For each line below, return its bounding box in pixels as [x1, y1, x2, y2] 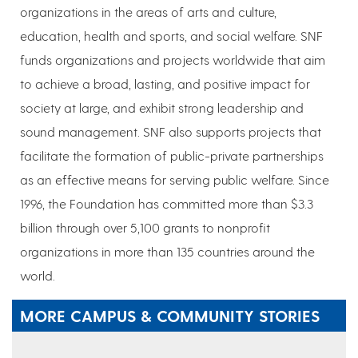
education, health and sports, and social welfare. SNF [20, 28, 323, 44]
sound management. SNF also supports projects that [20, 124, 321, 140]
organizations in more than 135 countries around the [20, 244, 315, 260]
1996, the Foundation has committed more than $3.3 [20, 196, 313, 212]
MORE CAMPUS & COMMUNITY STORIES [20, 306, 320, 326]
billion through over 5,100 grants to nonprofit [20, 220, 270, 236]
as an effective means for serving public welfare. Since [20, 172, 329, 188]
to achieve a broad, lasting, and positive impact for [20, 76, 310, 92]
